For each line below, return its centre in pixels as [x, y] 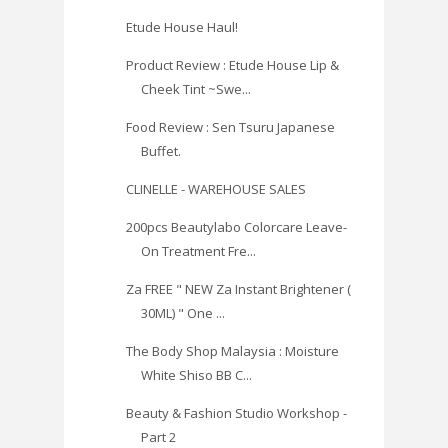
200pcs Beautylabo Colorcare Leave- [237, 227]
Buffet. [161, 151]
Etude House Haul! [182, 27]
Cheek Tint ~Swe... [196, 89]
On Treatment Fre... [199, 251]
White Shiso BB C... [197, 375]
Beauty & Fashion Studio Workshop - [237, 413]
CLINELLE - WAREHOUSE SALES [216, 189]
